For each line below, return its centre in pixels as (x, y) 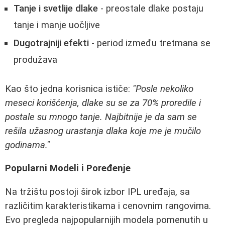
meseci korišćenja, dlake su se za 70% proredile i (103, 103)
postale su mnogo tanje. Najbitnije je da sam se (101, 117)
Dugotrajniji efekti (51, 43)
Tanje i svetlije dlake (56, 8)
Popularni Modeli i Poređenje (68, 168)
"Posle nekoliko (163, 89)
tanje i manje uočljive (57, 25)
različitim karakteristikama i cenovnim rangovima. (108, 206)
